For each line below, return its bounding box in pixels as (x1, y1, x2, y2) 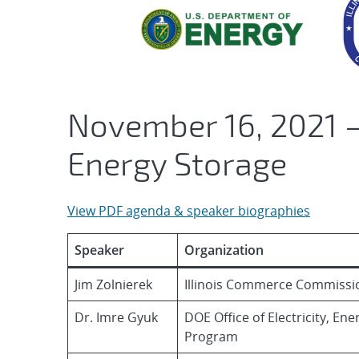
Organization (184, 241, 264, 259)
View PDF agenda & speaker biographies (67, 202, 310, 220)
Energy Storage (67, 143, 287, 182)
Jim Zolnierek (75, 276, 152, 293)
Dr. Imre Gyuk (75, 309, 158, 326)
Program (184, 328, 238, 345)
